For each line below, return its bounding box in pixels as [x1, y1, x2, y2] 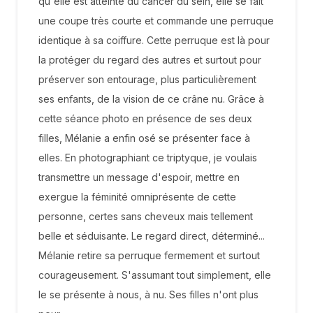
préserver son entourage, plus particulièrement [38, 73, 256, 85]
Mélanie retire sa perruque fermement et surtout [38, 249, 260, 261]
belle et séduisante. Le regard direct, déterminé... [38, 229, 265, 242]
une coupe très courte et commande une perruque [38, 14, 274, 27]
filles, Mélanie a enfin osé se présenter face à [38, 131, 250, 144]
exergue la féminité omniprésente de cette [38, 190, 236, 203]
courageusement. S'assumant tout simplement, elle [38, 268, 271, 281]
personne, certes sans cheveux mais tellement [38, 210, 253, 222]
